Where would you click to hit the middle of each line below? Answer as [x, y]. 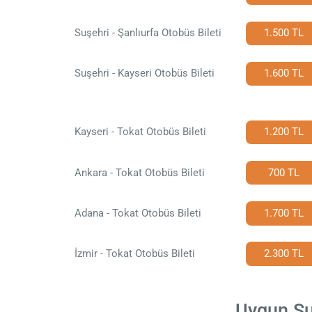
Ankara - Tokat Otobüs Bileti [139, 172]
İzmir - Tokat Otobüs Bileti [134, 254]
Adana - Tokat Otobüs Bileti [138, 213]
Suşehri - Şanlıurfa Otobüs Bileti [148, 33]
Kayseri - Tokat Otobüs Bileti [140, 132]
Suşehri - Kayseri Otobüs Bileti [144, 73]
